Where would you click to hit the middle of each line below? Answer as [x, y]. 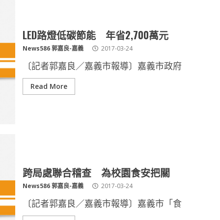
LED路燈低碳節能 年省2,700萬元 [95, 35]
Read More [49, 86]
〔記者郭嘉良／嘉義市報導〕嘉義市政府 [102, 66]
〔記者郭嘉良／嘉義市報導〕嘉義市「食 [102, 203]
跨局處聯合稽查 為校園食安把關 [96, 172]
